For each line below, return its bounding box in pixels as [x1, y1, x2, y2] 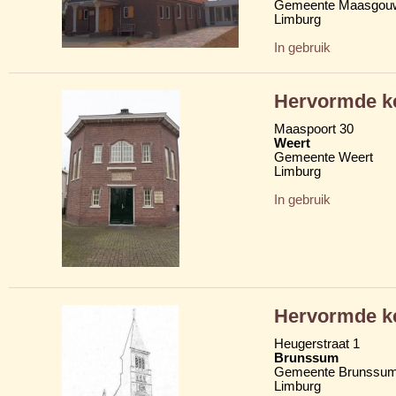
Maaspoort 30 [274, 121, 354, 136]
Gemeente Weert [274, 149, 373, 164]
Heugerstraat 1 [274, 336, 360, 351]
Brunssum [274, 350, 339, 365]
